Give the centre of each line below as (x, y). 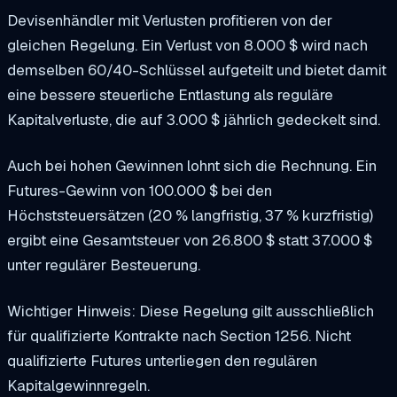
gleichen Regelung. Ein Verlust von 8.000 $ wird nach (187, 46)
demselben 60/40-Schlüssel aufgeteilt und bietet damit (197, 70)
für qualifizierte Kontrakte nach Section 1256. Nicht (179, 336)
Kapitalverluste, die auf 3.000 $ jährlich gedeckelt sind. (194, 120)
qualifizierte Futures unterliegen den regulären (162, 361)
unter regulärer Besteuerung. (104, 265)
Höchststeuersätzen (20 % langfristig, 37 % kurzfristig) (190, 216)
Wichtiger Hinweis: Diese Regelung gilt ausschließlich (191, 311)
